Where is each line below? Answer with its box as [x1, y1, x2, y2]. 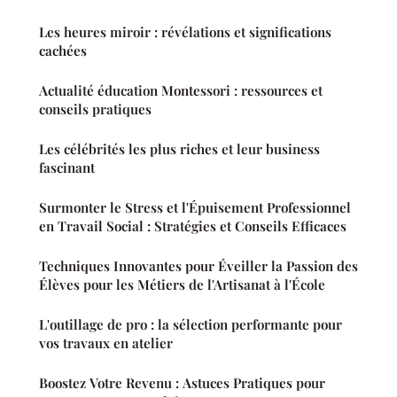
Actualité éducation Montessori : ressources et [39, 82, 323, 100]
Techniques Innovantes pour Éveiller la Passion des [39, 257, 358, 276]
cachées [39, 42, 87, 60]
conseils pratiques [39, 100, 152, 119]
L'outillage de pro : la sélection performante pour [39, 315, 342, 334]
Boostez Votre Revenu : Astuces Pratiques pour [39, 374, 325, 393]
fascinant [39, 159, 95, 177]
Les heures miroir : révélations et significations [39, 23, 331, 42]
